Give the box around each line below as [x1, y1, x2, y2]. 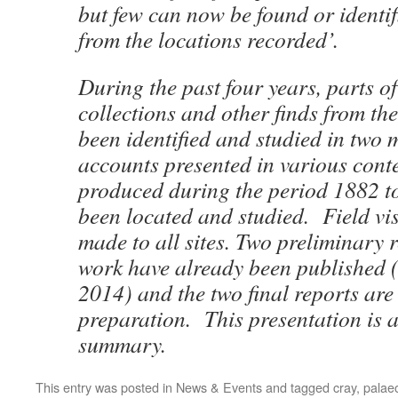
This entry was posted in [36, 378, 176, 396]
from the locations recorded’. [78, 24, 338, 54]
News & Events [176, 378, 262, 396]
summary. [78, 329, 166, 359]
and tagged [262, 378, 333, 396]
